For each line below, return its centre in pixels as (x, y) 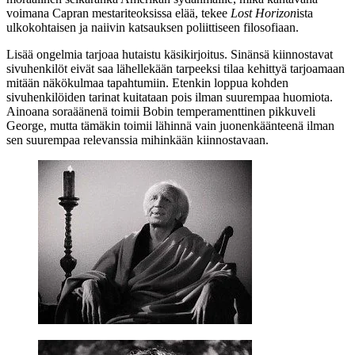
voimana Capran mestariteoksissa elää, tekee (118, 13)
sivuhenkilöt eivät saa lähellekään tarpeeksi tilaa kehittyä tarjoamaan (176, 68)
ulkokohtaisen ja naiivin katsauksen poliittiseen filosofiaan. (153, 27)
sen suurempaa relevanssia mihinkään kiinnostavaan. (137, 139)
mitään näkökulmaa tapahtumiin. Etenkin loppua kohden (147, 82)
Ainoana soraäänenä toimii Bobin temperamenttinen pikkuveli (161, 111)
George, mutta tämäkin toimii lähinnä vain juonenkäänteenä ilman (170, 125)
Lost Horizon (263, 13)
